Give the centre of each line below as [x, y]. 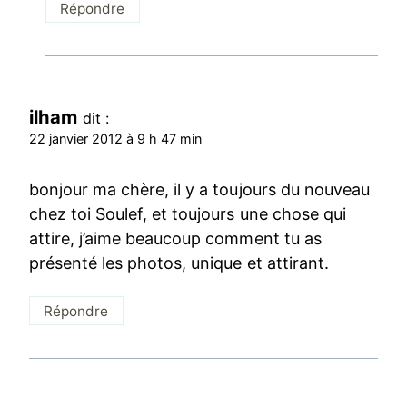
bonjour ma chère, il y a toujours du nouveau [199, 189]
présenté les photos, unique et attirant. [179, 263]
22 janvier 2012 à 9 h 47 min [116, 139]
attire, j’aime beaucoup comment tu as [175, 238]
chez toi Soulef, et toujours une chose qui [188, 213]
